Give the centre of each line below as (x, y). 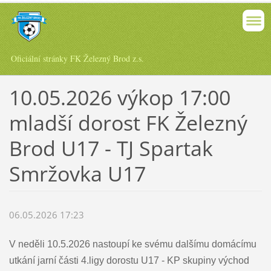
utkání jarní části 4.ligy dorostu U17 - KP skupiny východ (129, 261)
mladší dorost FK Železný (128, 122)
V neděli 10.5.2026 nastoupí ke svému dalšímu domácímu (132, 244)
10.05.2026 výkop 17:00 (119, 97)
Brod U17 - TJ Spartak (111, 148)
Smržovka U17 (77, 173)
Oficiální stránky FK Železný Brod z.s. (77, 58)
